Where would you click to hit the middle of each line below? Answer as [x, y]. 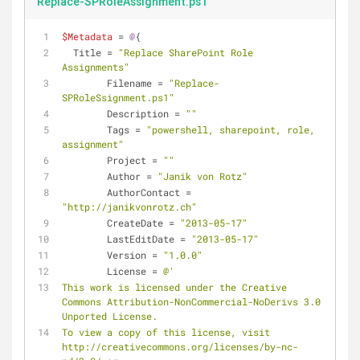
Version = [135, 255]
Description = [146, 113]
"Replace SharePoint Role [186, 52]
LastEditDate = [149, 239]
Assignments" [96, 67]
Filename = [138, 83]
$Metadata [87, 36]
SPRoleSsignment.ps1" [118, 97]
